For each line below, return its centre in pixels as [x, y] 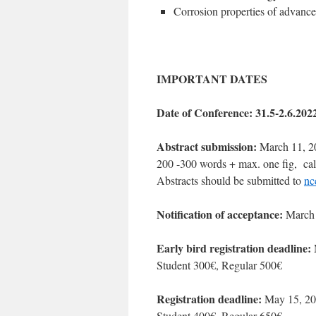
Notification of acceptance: [220, 214]
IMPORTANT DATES [212, 79]
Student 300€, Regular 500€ [219, 265]
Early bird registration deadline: [234, 248]
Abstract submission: [207, 146]
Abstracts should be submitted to [230, 180]
